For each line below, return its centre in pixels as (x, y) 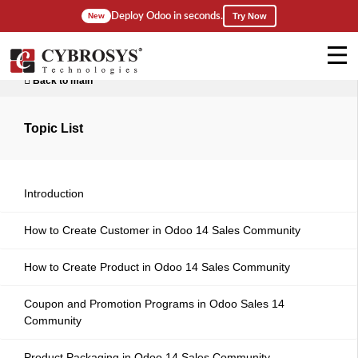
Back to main (62, 81)
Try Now (250, 16)
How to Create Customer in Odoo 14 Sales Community (162, 230)
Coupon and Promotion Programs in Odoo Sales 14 (154, 304)
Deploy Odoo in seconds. (167, 16)
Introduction (54, 193)
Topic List (54, 128)
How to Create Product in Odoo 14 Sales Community (157, 267)
